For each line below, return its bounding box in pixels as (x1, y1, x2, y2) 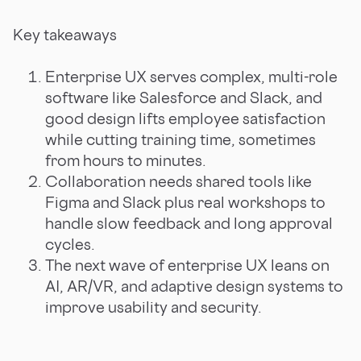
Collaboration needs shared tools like (45, 171, 312, 191)
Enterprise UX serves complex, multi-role (45, 66, 338, 86)
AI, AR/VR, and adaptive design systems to (45, 276, 343, 296)
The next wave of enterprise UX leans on (45, 255, 330, 275)
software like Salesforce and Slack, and (45, 87, 322, 107)
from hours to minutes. (45, 150, 206, 170)
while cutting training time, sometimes (45, 129, 316, 149)
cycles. (45, 234, 95, 254)
